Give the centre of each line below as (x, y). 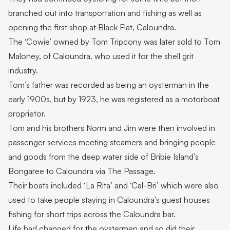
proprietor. (27, 114)
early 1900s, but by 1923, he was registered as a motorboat (114, 99)
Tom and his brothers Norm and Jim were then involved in (112, 128)
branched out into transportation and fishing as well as (105, 13)
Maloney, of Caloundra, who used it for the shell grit (101, 56)
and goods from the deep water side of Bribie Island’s (103, 157)
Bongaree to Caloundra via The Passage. (82, 171)
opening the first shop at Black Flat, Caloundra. (92, 27)
